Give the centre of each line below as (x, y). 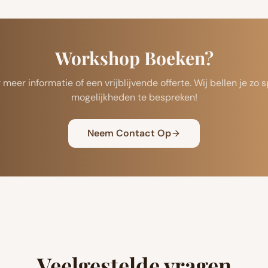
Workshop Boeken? (134, 58)
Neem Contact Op (129, 133)
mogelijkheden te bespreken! (134, 98)
